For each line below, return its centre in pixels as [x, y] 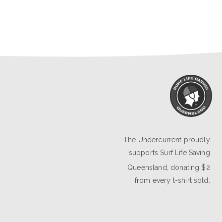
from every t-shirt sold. [172, 180]
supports [144, 152]
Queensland [147, 167]
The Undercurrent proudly [166, 139]
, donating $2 [188, 167]
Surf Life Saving [185, 152]
